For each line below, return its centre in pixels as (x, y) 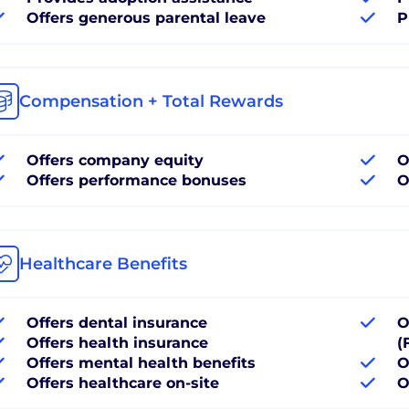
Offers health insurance (117, 342)
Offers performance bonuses (136, 180)
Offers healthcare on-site (123, 383)
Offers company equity (115, 160)
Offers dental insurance (117, 322)
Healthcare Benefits (103, 263)
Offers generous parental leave (146, 17)
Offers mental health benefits (141, 362)
